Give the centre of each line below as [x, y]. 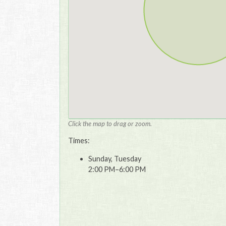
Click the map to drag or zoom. [110, 124]
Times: [79, 141]
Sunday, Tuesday [115, 158]
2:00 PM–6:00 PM [117, 169]
